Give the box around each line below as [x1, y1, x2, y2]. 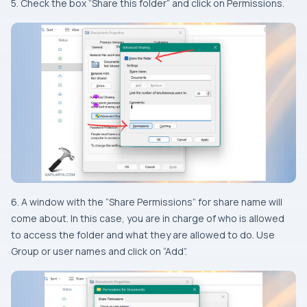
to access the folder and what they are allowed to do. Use [11, 228, 275, 241]
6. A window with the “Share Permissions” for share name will [11, 195, 282, 208]
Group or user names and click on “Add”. [11, 245, 187, 258]
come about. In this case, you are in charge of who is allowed [11, 212, 284, 225]
